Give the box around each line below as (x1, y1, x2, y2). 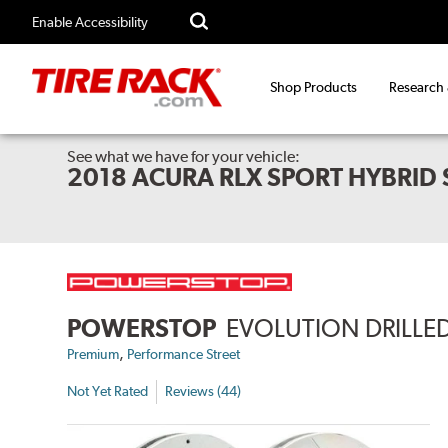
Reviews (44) (165, 383, 242, 400)
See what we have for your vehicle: (67, 147, 301, 167)
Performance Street (127, 345, 241, 362)
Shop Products (270, 79, 357, 96)
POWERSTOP (67, 312, 217, 343)
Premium (67, 345, 120, 362)
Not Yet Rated (67, 383, 149, 400)
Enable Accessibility (32, 14, 148, 30)
